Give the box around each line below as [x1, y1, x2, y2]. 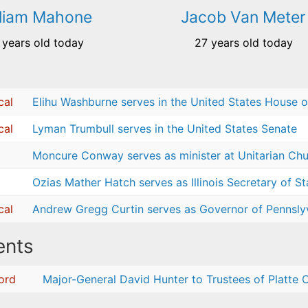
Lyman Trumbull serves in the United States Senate [32, 122, 297, 136]
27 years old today [194, 36, 293, 50]
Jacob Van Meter [181, 8, 307, 27]
